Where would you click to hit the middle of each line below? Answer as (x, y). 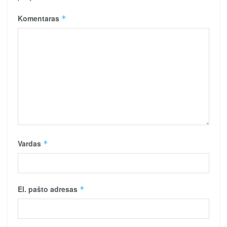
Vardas (30, 143)
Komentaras (40, 18)
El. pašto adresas (49, 189)
